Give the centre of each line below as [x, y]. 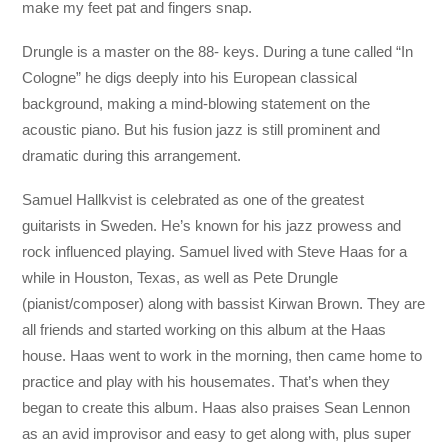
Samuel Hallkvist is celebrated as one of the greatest [193, 200]
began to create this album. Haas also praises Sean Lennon [216, 408]
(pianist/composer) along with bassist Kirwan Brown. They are [224, 304]
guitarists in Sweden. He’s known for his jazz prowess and [212, 226]
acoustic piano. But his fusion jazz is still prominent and [201, 130]
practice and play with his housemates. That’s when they [206, 382]
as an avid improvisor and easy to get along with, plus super [217, 434]
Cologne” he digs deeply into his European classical [190, 78]
